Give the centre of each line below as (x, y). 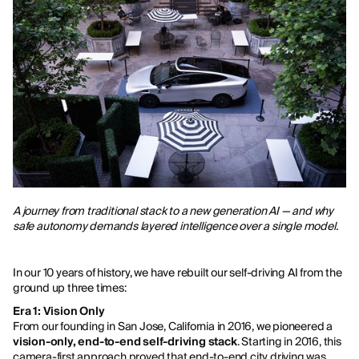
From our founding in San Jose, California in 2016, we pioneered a (173, 327)
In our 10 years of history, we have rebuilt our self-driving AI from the (177, 273)
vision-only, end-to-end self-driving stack (125, 342)
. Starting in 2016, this (289, 342)
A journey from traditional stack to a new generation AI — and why (173, 211)
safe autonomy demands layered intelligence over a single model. (175, 226)
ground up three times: (71, 288)
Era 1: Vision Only (59, 311)
